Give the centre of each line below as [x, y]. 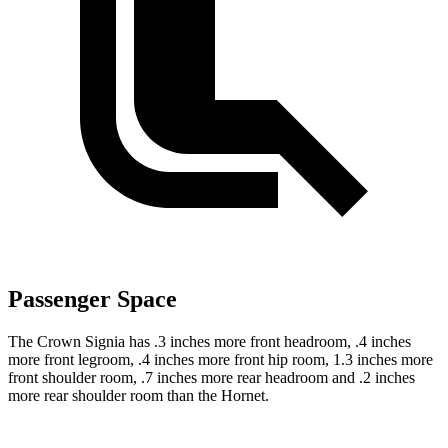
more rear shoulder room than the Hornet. [138, 396]
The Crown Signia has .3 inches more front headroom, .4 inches [209, 342]
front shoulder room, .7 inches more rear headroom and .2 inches [211, 378]
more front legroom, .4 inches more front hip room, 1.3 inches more [220, 360]
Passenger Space [92, 299]
